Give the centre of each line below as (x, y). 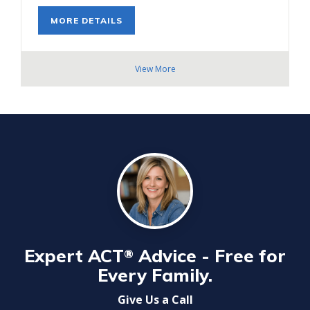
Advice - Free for (210, 256)
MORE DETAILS (86, 21)
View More (155, 69)
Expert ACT (74, 256)
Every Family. (155, 275)
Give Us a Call (155, 300)
